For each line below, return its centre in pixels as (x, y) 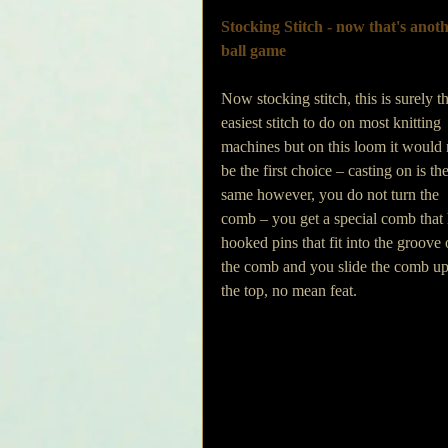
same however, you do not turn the (332, 194)
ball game (253, 50)
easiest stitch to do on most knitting (333, 122)
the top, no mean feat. (289, 290)
